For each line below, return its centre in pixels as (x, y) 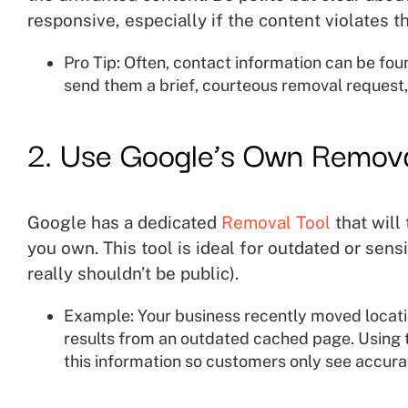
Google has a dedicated (124, 222)
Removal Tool (275, 222)
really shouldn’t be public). (133, 273)
